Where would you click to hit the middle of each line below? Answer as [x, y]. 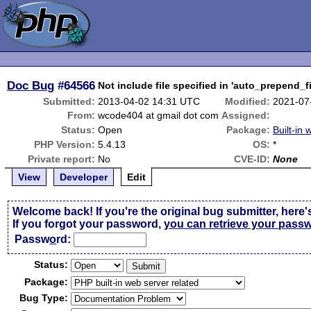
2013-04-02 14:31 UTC [149, 101]
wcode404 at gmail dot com [159, 115]
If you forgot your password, [89, 224]
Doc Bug [31, 85]
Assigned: [246, 115]
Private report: [62, 159]
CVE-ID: [252, 159]
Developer [84, 177]
